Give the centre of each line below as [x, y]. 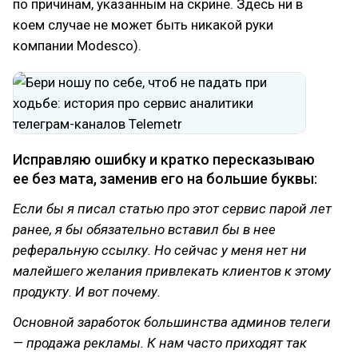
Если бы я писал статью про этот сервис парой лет [172, 209]
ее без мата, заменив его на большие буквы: [165, 179]
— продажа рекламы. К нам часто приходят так [160, 343]
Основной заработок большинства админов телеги [172, 322]
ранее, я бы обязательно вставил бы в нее [144, 229]
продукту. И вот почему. [87, 292]
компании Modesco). [77, 46]
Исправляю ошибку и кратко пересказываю [164, 159]
